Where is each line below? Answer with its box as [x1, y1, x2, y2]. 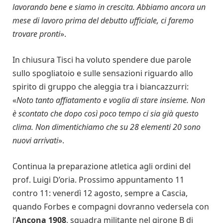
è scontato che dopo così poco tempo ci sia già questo [12, 108, 199, 119]
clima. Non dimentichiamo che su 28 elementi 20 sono [12, 121, 201, 132]
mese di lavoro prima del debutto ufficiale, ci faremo [12, 15, 194, 26]
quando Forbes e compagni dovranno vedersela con [12, 201, 209, 212]
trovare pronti [12, 28, 60, 40]
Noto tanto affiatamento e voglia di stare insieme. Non [16, 94, 205, 106]
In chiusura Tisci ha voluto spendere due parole [12, 54, 191, 65]
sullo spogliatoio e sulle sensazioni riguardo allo [12, 67, 193, 79]
